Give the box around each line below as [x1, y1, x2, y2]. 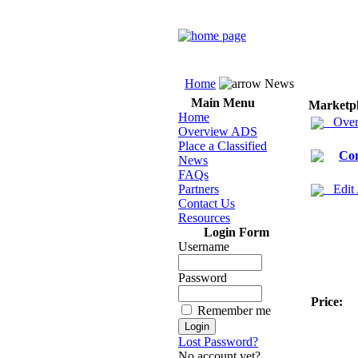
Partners [178, 182, 219, 196]
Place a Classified [178, 139, 267, 153]
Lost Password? [178, 335, 258, 348]
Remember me [197, 304, 271, 317]
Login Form [204, 225, 269, 239]
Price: [311, 295, 343, 308]
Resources [178, 211, 230, 225]
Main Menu [190, 96, 255, 109]
